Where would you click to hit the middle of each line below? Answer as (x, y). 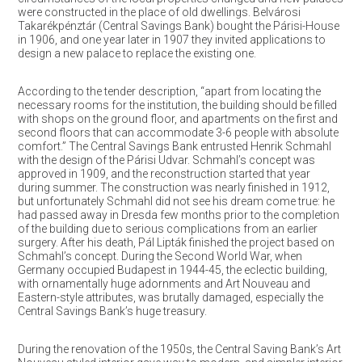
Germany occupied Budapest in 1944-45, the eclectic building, (172, 270)
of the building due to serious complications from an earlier (167, 229)
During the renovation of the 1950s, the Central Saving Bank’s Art (179, 349)
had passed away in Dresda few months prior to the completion (178, 215)
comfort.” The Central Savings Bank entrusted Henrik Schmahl (174, 146)
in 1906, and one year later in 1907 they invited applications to (171, 40)
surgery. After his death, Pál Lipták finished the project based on (176, 242)
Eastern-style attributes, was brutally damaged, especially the (170, 297)
